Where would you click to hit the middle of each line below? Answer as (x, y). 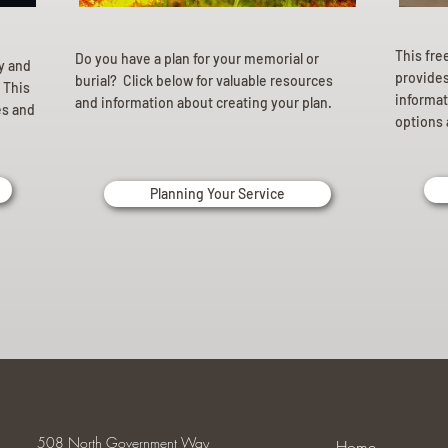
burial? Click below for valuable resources (204, 80)
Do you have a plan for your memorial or (197, 58)
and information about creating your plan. (203, 102)
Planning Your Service (217, 193)
